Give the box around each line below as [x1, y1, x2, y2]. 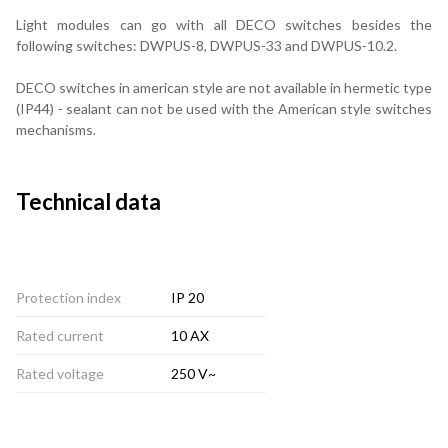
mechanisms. [16, 120, 96, 138]
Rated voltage [16, 364, 104, 382]
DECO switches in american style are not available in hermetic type [16, 78, 432, 96]
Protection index [16, 288, 121, 306]
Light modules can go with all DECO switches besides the [16, 15, 432, 33]
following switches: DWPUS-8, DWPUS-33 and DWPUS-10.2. [16, 36, 397, 54]
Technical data [16, 187, 161, 215]
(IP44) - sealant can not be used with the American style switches [16, 99, 432, 117]
